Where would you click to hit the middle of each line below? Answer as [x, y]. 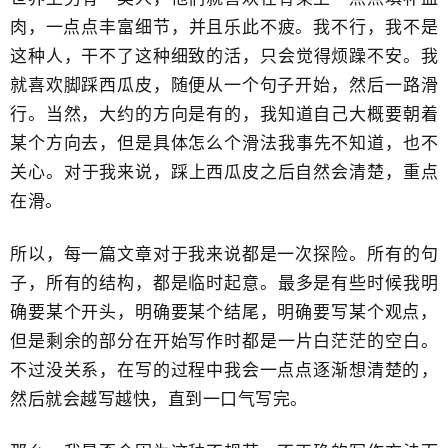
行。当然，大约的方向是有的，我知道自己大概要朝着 [224, 114]
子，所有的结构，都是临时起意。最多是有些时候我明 [224, 283]
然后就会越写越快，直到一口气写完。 [159, 399]
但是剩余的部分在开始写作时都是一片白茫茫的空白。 [224, 341]
